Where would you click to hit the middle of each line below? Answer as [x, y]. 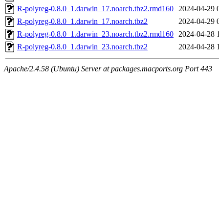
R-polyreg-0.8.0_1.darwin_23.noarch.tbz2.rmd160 [95, 34]
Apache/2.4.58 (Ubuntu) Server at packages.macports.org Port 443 [108, 69]
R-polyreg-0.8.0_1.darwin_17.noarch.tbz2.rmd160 [95, 9]
